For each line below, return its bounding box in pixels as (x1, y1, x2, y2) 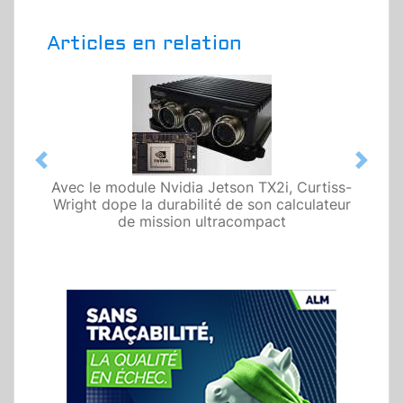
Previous (40, 160, 99, 179)
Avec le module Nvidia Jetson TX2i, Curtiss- (51, 178, 352, 197)
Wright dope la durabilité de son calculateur (52, 195, 351, 214)
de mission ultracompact (117, 212, 286, 231)
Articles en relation (47, 31, 242, 57)
